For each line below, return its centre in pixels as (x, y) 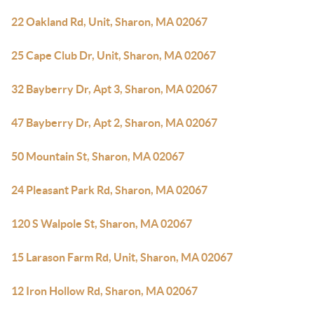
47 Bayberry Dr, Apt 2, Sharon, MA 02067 (114, 123)
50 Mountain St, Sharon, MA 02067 (98, 156)
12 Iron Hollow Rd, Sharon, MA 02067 (104, 291)
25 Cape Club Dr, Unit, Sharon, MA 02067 (114, 55)
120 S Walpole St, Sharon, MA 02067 (102, 224)
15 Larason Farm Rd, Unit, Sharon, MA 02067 (122, 257)
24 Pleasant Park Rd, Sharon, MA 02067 (109, 190)
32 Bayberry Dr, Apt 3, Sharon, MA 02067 (114, 89)
